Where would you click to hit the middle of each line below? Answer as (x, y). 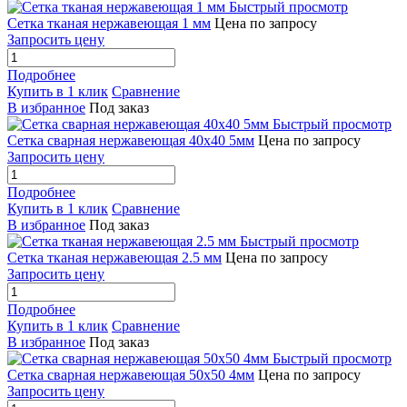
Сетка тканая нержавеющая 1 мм (109, 24)
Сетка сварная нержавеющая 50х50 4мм (131, 375)
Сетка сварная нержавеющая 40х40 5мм (131, 141)
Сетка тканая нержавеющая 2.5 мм (114, 258)
